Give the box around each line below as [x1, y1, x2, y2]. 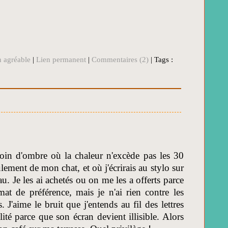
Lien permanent [36, 55, 86, 64]
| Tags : [149, 55, 173, 64]
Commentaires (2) [92, 55, 149, 64]
